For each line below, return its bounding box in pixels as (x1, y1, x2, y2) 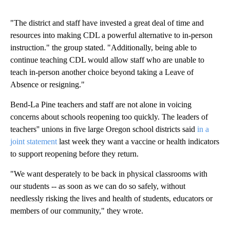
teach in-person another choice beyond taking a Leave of (10, 68, 194, 77)
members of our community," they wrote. (10, 206, 143, 216)
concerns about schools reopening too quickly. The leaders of (10, 112, 208, 122)
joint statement (10, 137, 57, 146)
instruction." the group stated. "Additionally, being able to (10, 43, 197, 52)
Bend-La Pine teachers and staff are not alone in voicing (10, 100, 191, 109)
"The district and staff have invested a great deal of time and (10, 18, 204, 28)
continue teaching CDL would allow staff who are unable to (10, 55, 204, 65)
